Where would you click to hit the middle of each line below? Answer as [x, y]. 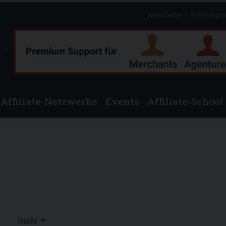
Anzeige [8, 40]
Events [122, 101]
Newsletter [165, 15]
